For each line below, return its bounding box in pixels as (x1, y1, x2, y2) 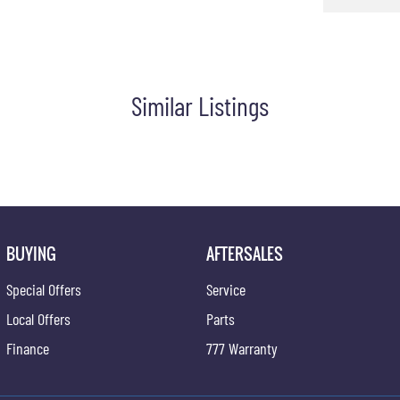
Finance (5, 337, 49, 358)
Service (206, 279, 246, 299)
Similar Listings (131, 88, 269, 121)
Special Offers (5, 279, 81, 299)
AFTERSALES (206, 241, 284, 265)
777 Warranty (206, 337, 279, 358)
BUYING (5, 241, 56, 265)
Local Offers (5, 308, 71, 329)
